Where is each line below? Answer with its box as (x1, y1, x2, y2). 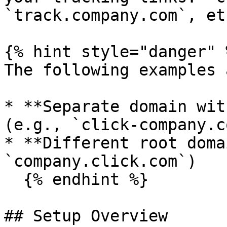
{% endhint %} (4, 170, 23, 188)
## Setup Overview (4, 207, 168, 225)
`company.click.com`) (4, 152, 197, 170)
